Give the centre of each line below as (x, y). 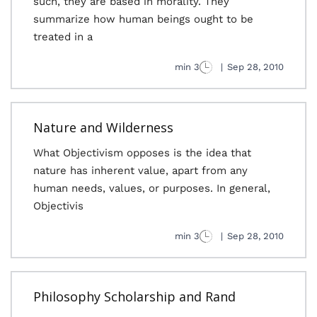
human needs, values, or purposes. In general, (152, 188)
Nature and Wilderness (103, 127)
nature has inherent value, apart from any (140, 171)
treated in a (63, 37)
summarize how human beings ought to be (143, 19)
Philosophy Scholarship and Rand (134, 296)
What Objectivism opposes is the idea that (142, 153)
